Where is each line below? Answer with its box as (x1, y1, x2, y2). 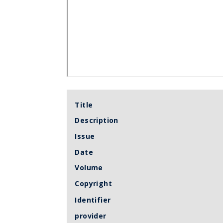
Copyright (75, 178, 112, 188)
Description (75, 115, 118, 125)
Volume (75, 163, 103, 173)
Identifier (75, 195, 111, 205)
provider (75, 211, 107, 221)
